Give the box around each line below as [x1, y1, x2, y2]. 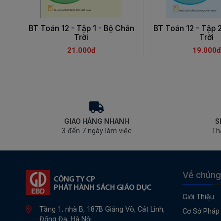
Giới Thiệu [182, 193, 214, 202]
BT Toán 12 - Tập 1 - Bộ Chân [28, 24, 134, 34]
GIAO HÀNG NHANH [64, 117, 129, 126]
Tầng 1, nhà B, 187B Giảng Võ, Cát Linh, [39, 205, 165, 214]
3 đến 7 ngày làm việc [61, 127, 132, 136]
